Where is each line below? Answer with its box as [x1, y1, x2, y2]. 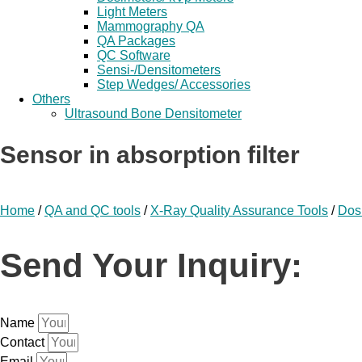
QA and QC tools [44, 203, 141, 217]
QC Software [97, 48, 170, 62]
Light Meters [97, 5, 167, 19]
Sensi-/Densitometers [97, 63, 221, 77]
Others [32, 92, 70, 106]
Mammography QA [97, 19, 204, 33]
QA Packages [97, 34, 175, 48]
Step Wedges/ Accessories [97, 78, 250, 91]
